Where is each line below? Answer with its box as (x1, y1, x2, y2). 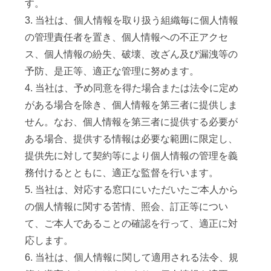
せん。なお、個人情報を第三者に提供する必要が (25, 116, 238, 127)
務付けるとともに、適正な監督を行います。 (25, 167, 219, 178)
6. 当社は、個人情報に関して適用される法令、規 (25, 252, 239, 263)
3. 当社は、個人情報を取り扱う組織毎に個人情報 (25, 15, 239, 25)
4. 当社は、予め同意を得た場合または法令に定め (25, 82, 239, 93)
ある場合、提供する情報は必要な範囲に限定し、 (25, 133, 238, 144)
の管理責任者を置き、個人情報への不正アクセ (25, 31, 229, 42)
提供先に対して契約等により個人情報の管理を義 (25, 150, 238, 161)
